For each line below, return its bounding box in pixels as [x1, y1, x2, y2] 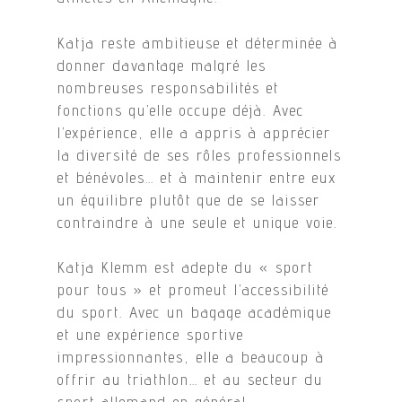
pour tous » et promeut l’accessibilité [57, 281, 330, 299]
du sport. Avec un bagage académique [57, 303, 333, 321]
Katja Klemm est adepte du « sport [57, 258, 314, 276]
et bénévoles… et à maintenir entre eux [57, 168, 337, 187]
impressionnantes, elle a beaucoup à [57, 348, 326, 366]
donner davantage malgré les [57, 56, 267, 74]
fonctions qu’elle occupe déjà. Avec [57, 100, 305, 119]
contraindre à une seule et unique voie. [57, 213, 338, 232]
